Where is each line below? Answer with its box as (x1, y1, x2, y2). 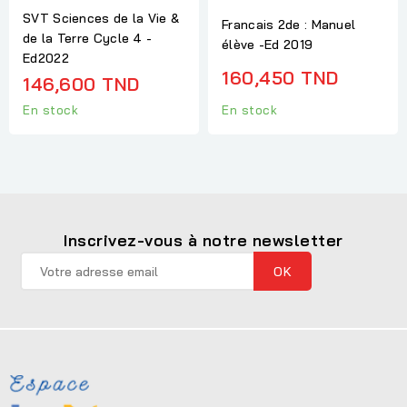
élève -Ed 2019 (222, 35, 313, 53)
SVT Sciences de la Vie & (23, 9, 180, 26)
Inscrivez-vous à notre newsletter (64, 230, 343, 252)
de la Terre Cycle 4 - (23, 29, 153, 46)
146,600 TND (23, 72, 140, 95)
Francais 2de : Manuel (222, 15, 356, 33)
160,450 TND (222, 65, 339, 89)
